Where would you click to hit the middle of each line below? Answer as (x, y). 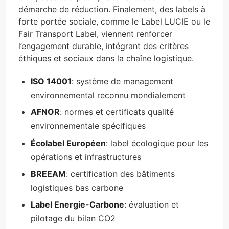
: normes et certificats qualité (117, 112)
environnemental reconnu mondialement (108, 95)
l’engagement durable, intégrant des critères (104, 46)
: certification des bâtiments (120, 174)
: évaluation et (152, 205)
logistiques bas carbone (77, 187)
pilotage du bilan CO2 (73, 219)
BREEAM (48, 174)
